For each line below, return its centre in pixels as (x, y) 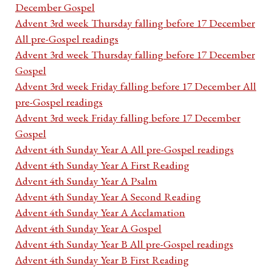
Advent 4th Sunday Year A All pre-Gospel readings (124, 149)
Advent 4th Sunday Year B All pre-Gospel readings (124, 244)
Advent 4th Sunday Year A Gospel (88, 228)
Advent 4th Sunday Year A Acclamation (100, 212)
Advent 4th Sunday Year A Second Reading (108, 197)
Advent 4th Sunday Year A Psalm (86, 181)
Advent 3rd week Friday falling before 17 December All (136, 86)
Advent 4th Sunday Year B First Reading (102, 260)
